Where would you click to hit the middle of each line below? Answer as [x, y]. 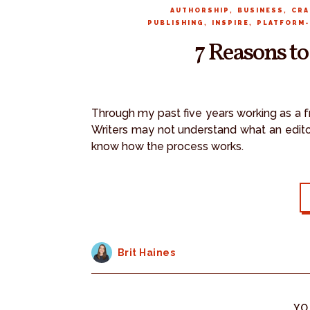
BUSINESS [260, 10]
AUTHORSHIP [200, 10]
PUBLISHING [175, 22]
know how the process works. [167, 146]
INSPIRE [230, 22]
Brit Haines [146, 252]
